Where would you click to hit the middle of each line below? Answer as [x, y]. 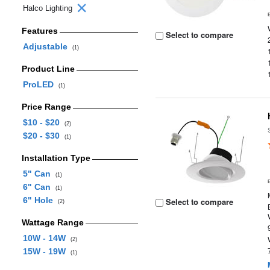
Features [39, 31]
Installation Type [56, 158]
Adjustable [47, 46]
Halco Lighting [49, 8]
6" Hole [40, 200]
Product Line [48, 69]
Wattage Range [52, 222]
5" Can [39, 174]
